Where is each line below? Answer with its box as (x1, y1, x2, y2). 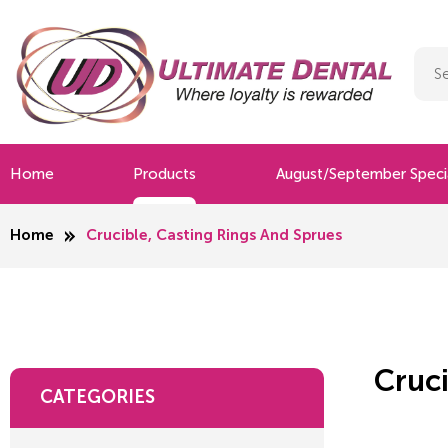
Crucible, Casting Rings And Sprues (86, 227, 342, 243)
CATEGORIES (40, 388, 155, 407)
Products (133, 164, 197, 183)
